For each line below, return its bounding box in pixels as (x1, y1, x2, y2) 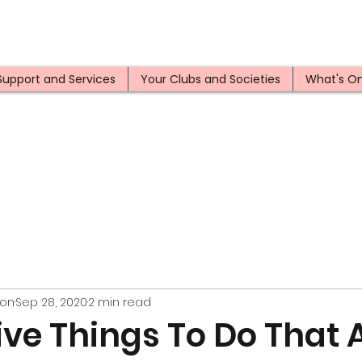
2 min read (88, 293, 151, 310)
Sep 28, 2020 (15, 293, 87, 310)
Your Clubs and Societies (141, 71, 280, 87)
